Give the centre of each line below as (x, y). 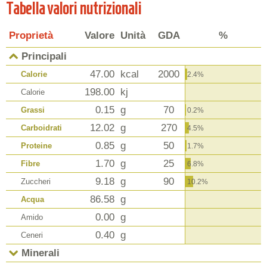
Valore (100, 36)
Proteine (36, 146)
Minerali (41, 253)
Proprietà (31, 36)
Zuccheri (36, 182)
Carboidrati (41, 128)
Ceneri (32, 235)
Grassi (33, 110)
